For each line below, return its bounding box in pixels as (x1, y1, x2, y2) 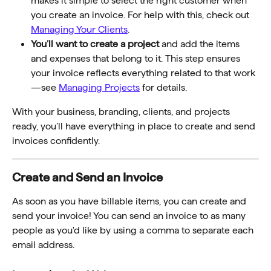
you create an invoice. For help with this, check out (31, 10, 252, 21)
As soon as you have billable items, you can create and (12, 196, 249, 207)
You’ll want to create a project (31, 39, 159, 50)
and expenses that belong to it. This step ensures (31, 53, 243, 64)
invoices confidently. (12, 135, 100, 146)
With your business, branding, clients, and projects (12, 106, 232, 117)
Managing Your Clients (31, 24, 128, 35)
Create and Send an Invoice (12, 171, 163, 184)
